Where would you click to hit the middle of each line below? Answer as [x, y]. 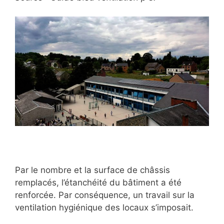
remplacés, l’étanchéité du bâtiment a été [98, 182]
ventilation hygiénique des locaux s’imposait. [104, 207]
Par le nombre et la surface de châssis [92, 170]
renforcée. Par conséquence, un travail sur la [105, 195]
